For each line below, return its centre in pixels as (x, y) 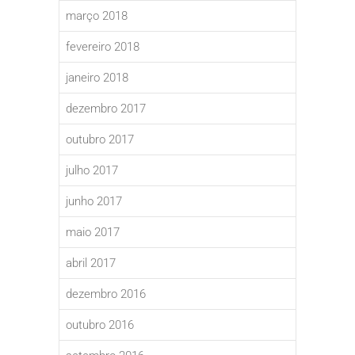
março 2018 (97, 16)
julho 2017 (92, 171)
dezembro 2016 (106, 294)
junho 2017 (94, 202)
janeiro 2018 (97, 78)
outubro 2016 (100, 325)
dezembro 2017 (106, 109)
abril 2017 (91, 263)
